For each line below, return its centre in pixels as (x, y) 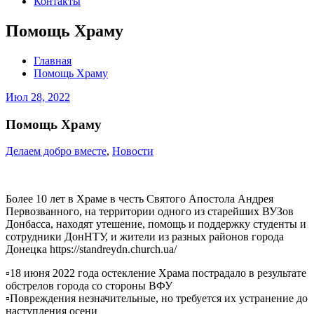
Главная (53, 60)
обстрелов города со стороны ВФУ (89, 286)
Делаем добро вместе (56, 151)
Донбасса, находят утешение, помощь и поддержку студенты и (156, 224)
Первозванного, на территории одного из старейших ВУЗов (150, 212)
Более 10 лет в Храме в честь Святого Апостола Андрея (139, 199)
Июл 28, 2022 (38, 97)
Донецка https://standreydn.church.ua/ (91, 250)
